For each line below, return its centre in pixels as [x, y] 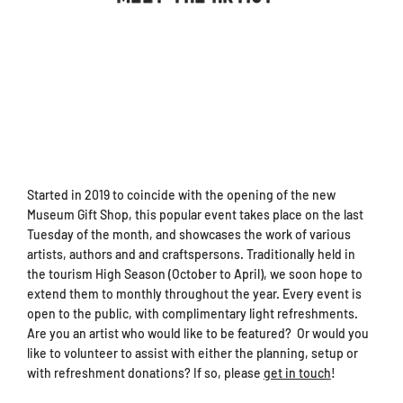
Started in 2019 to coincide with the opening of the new [181, 194]
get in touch [297, 372]
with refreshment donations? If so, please [145, 372]
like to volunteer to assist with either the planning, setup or [192, 353]
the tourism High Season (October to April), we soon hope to [194, 273]
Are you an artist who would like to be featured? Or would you [197, 333]
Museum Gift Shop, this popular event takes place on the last [195, 214]
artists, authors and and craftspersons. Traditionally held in [191, 254]
